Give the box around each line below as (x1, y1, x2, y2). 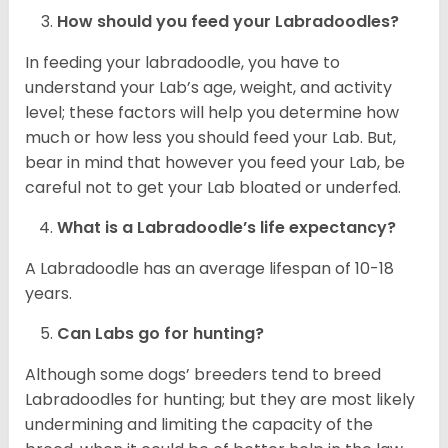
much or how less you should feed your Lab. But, (25, 125, 396, 149)
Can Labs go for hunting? (57, 321, 264, 345)
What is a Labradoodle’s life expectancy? (57, 215, 400, 239)
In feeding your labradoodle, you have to (25, 50, 340, 74)
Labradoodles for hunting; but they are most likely (25, 387, 415, 411)
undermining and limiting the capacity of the (25, 412, 373, 436)
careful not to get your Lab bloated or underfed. (25, 175, 401, 199)
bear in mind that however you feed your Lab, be (25, 150, 405, 174)
